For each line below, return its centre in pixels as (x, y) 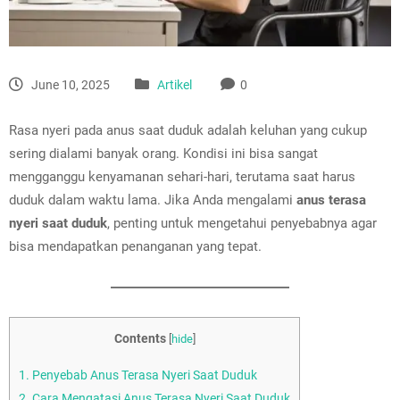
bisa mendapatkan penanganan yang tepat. (135, 246)
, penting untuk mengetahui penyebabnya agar (242, 223)
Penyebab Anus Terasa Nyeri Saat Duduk (143, 375)
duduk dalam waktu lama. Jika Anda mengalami (153, 200)
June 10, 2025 (69, 84)
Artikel (175, 84)
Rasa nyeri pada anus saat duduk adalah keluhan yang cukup (188, 130)
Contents (140, 338)
